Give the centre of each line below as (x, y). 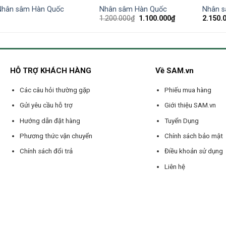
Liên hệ (175, 166)
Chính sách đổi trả (46, 151)
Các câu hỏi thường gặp (55, 90)
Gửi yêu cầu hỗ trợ (46, 105)
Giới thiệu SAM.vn (190, 105)
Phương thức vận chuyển (56, 136)
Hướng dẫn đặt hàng (50, 121)
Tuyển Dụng (182, 121)
